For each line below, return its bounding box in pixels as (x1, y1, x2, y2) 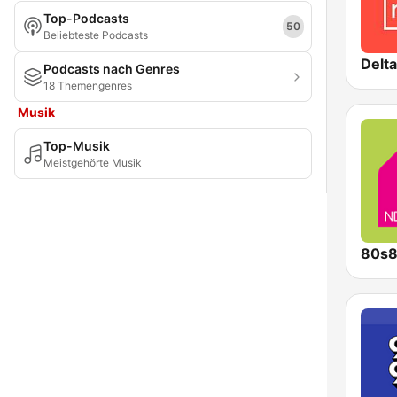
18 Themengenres (43, 79, 132, 92)
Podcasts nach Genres (43, 61, 180, 76)
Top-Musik (43, 138, 110, 153)
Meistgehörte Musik (43, 156, 142, 169)
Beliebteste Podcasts (43, 28, 148, 42)
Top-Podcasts (43, 11, 129, 26)
